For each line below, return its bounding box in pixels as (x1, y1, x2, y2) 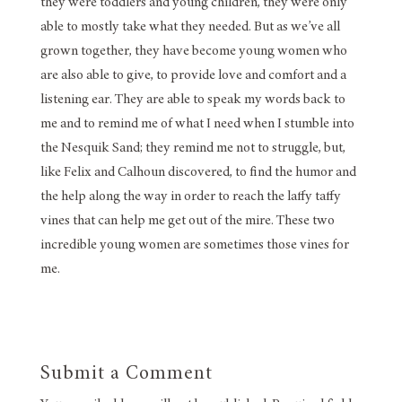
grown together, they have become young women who (39, 44, 347, 59)
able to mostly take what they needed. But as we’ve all (39, 20, 340, 35)
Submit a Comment (39, 364, 213, 385)
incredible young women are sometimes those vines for (39, 238, 349, 253)
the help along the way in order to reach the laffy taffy (39, 189, 341, 205)
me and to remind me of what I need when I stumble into (39, 117, 354, 132)
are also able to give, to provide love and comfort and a (39, 68, 346, 83)
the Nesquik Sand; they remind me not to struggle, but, (39, 141, 345, 156)
